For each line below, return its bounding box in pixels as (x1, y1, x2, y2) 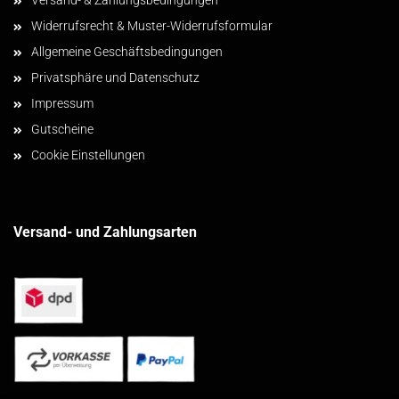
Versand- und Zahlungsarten (13, 224, 197, 240)
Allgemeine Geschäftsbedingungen (31, 45, 223, 59)
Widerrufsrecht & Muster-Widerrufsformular (31, 19, 273, 33)
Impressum (31, 96, 94, 110)
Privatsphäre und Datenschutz (31, 70, 199, 85)
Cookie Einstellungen (31, 148, 145, 162)
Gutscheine (31, 122, 94, 136)
